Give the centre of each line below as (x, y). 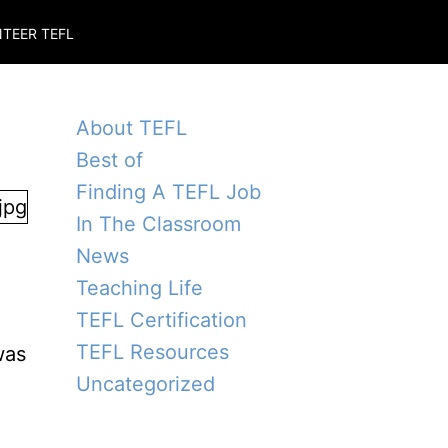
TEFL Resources (152, 352)
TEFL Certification (161, 320)
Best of (109, 160)
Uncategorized (145, 384)
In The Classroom (158, 224)
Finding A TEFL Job (168, 192)
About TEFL (131, 128)
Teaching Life (139, 288)
